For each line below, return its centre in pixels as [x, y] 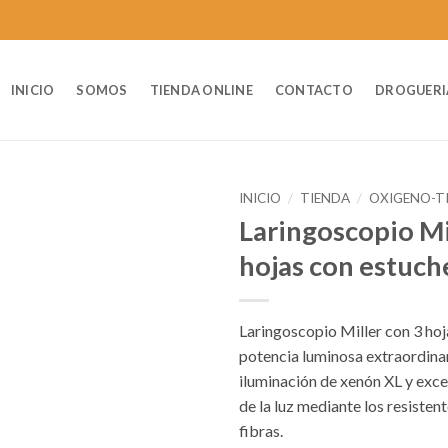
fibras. [261, 430]
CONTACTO [314, 90]
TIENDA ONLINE [201, 90]
